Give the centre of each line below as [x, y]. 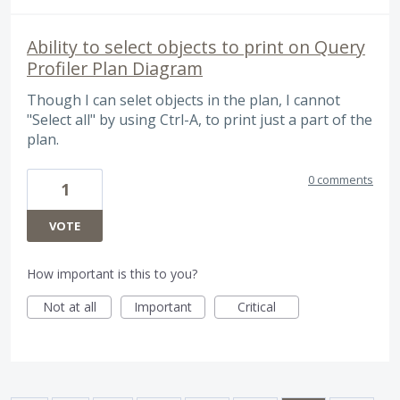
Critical [257, 306]
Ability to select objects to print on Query [196, 46]
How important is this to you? [112, 273]
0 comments [341, 179]
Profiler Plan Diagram [115, 68]
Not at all [69, 306]
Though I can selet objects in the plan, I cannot [183, 100]
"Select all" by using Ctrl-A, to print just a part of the [200, 119]
